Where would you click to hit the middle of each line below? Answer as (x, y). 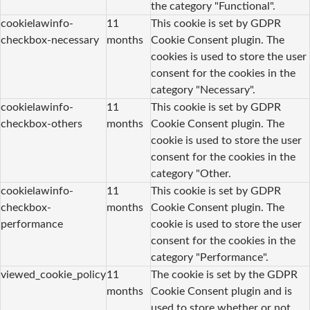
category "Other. (191, 174)
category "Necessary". (203, 90)
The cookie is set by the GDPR (224, 275)
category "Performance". (210, 257)
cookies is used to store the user (229, 57)
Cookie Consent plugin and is (221, 291)
